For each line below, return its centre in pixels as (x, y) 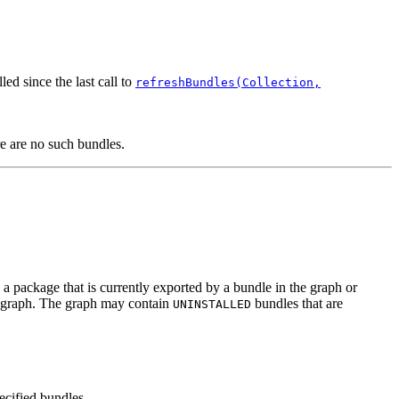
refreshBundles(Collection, (228, 83)
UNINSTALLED (212, 304)
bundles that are (297, 303)
